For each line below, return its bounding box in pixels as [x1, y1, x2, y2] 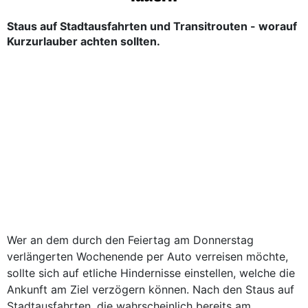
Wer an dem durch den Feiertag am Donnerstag [7, 233, 254, 247]
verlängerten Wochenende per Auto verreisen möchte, [7, 250, 288, 263]
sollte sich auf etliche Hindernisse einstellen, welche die [7, 266, 295, 280]
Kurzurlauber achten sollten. [7, 34, 160, 48]
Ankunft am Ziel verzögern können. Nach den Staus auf [7, 283, 294, 296]
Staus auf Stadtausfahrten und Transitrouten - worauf [7, 19, 297, 33]
